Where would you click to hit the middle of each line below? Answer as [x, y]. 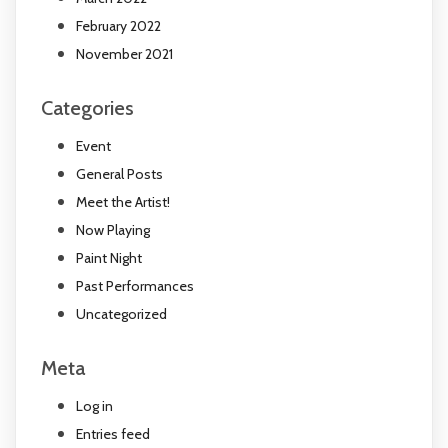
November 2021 [124, 53]
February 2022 [118, 25]
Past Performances [134, 285]
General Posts [119, 173]
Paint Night [108, 257]
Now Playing [112, 229]
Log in [94, 405]
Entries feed [112, 433]
